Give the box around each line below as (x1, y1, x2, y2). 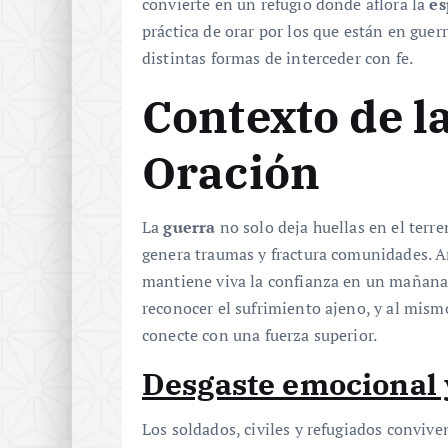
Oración (142, 143, 321, 202)
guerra (163, 216, 216, 239)
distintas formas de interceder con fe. (142, 47, 414, 70)
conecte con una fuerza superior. (142, 324, 378, 347)
